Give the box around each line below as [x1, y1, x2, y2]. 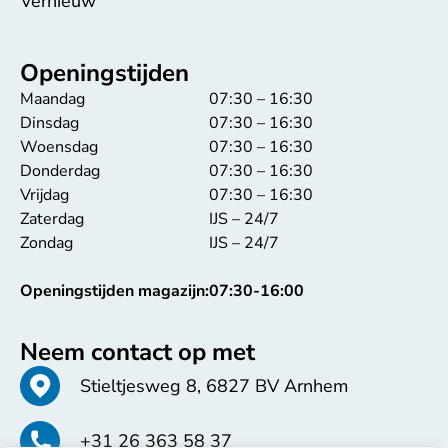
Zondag [20, 232, 73, 255]
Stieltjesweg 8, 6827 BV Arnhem [80, 373, 348, 398]
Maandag [20, 88, 85, 111]
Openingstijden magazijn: [20, 280, 209, 303]
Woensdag [20, 136, 98, 159]
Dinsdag [20, 112, 79, 135]
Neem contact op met [20, 335, 255, 368]
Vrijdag [20, 184, 69, 207]
